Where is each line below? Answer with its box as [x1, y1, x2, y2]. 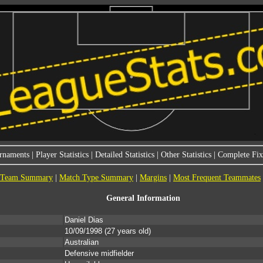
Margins [140, 173, 167, 182]
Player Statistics [35, 150, 89, 159]
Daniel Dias [65, 215, 103, 225]
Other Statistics [160, 150, 211, 159]
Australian [65, 238, 99, 247]
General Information [106, 193, 180, 203]
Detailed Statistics [95, 150, 154, 159]
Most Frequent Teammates [173, 173, 261, 182]
